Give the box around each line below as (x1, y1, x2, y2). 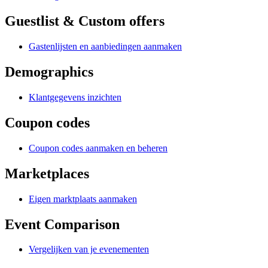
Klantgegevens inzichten (29, 92, 121, 103)
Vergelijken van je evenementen (29, 244, 149, 255)
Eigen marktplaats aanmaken (29, 193, 137, 204)
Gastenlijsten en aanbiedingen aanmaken (29, 41, 182, 52)
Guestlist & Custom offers (5, 13, 165, 29)
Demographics (5, 64, 93, 80)
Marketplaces (5, 165, 89, 181)
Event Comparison (5, 216, 120, 232)
